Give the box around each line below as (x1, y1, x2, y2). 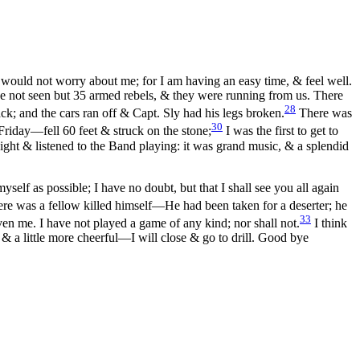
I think (311, 216, 347, 231)
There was (296, 106, 352, 121)
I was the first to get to (223, 124, 338, 138)
